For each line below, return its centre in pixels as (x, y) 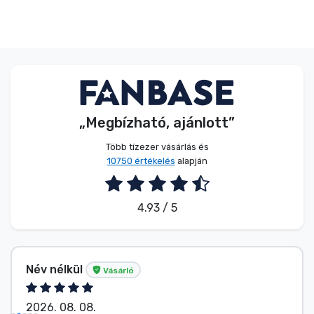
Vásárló (117, 270)
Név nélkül (56, 269)
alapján (191, 161)
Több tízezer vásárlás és (157, 146)
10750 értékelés (141, 161)
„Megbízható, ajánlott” (157, 122)
